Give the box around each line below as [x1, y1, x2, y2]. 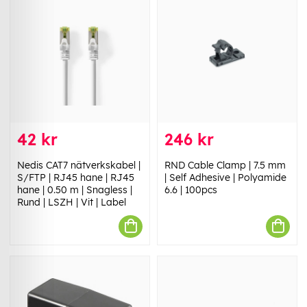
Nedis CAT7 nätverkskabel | [17, 158, 140, 171]
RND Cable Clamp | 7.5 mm [164, 158, 286, 171]
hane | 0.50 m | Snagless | [17, 183, 132, 196]
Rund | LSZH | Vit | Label [17, 195, 126, 208]
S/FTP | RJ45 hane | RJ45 [17, 171, 134, 184]
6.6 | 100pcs [164, 183, 217, 196]
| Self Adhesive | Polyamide [164, 171, 286, 184]
